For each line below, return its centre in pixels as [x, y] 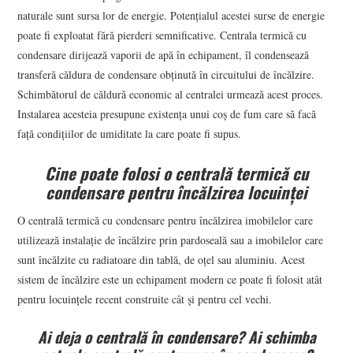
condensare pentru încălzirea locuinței [176, 192]
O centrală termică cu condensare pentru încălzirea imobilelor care [165, 220]
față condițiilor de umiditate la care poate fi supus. [130, 134]
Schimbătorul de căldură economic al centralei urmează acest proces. [171, 95]
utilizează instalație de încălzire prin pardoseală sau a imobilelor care [171, 240]
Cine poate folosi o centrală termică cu [176, 173]
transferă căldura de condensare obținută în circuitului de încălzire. [166, 75]
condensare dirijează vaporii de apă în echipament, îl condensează [163, 55]
